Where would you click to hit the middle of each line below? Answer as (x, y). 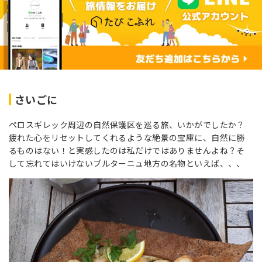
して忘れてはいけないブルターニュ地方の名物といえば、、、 (127, 163)
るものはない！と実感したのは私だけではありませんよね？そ (127, 150)
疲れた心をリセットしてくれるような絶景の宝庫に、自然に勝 (127, 137)
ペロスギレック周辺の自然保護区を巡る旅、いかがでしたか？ (127, 124)
